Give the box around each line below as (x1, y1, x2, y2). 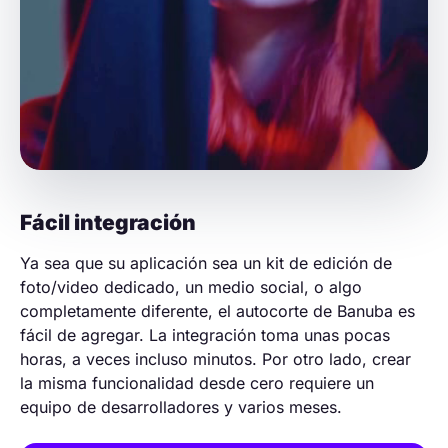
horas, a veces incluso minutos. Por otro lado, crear (20, 348, 411, 369)
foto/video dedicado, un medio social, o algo (20, 276, 362, 297)
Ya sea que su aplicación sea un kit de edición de (20, 252, 392, 273)
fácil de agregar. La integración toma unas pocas (20, 324, 390, 345)
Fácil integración (20, 209, 196, 235)
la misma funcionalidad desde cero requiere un (20, 372, 374, 393)
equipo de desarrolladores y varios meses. (20, 396, 342, 417)
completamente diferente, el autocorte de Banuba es (20, 300, 415, 321)
